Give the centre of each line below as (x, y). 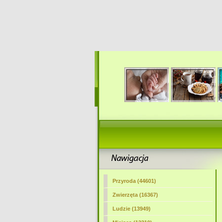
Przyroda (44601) (134, 181)
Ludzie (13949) (131, 209)
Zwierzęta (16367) (135, 195)
